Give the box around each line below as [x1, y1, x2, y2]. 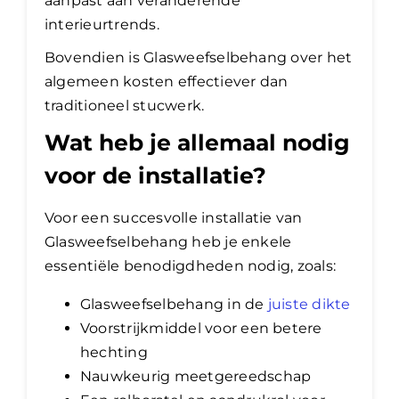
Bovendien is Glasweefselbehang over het [45, 49, 353, 67]
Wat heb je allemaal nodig [45, 129, 350, 157]
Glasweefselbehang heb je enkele [45, 233, 292, 251]
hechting [80, 344, 148, 362]
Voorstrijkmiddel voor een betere [80, 320, 322, 338]
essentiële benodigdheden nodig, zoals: [45, 257, 337, 275]
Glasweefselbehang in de [80, 296, 268, 313]
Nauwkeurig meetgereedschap [80, 368, 312, 386]
